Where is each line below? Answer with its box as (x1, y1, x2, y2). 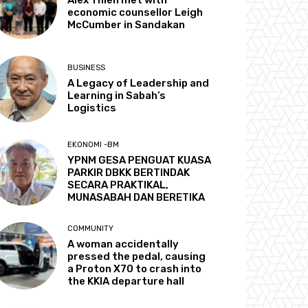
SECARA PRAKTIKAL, (67, 179, 169, 192)
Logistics (67, 102, 117, 115)
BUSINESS (67, 63, 106, 73)
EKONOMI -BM (67, 140, 120, 150)
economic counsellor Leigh (67, 5, 203, 19)
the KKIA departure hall (67, 274, 185, 287)
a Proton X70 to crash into (67, 262, 202, 275)
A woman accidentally (67, 237, 179, 250)
